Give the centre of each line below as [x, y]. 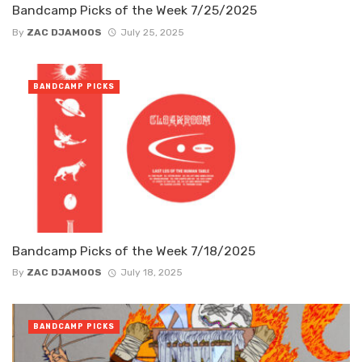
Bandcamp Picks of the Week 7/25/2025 [135, 11]
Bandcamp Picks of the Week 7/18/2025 [134, 250]
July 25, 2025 [152, 32]
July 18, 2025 [151, 272]
